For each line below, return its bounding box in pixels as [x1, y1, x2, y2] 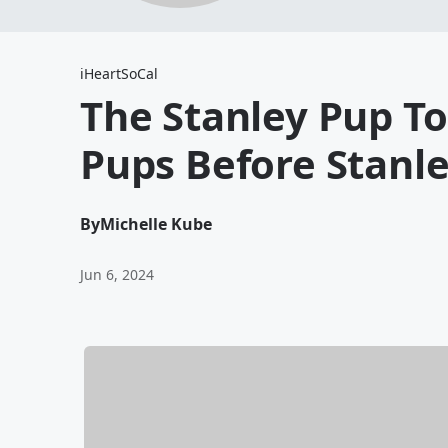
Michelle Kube [100, 213, 212, 235]
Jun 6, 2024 [80, 265, 154, 284]
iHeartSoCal [80, 64, 158, 83]
